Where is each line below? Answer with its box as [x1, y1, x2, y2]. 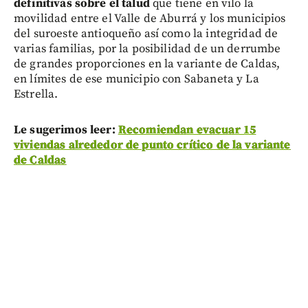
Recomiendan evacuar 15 [118, 122, 256, 137]
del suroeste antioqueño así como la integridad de [14, 25, 278, 41]
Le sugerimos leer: [14, 122, 118, 137]
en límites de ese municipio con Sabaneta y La [14, 71, 259, 87]
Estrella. [14, 86, 58, 102]
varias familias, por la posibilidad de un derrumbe [14, 41, 281, 56]
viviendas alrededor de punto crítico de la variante [14, 137, 291, 153]
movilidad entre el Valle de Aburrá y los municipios [14, 10, 286, 26]
